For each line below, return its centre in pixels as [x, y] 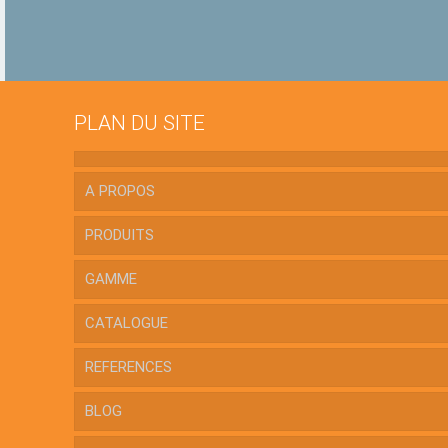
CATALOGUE [127, 323]
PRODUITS [120, 235]
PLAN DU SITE [140, 123]
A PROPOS [120, 191]
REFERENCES [129, 367]
